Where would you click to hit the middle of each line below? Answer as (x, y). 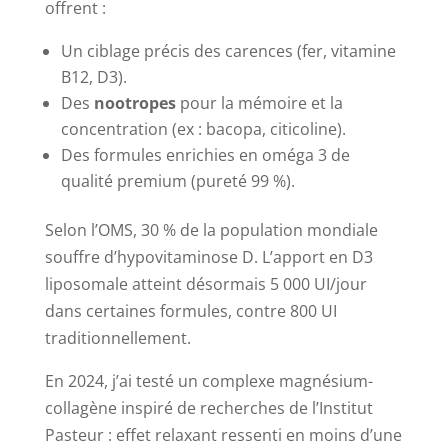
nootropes (134, 103)
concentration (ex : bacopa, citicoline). (203, 129)
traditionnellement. (117, 338)
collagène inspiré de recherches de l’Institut (208, 408)
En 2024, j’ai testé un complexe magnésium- (208, 381)
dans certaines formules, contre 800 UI (190, 311)
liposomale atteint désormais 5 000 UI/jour (205, 284)
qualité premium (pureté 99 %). (177, 181)
